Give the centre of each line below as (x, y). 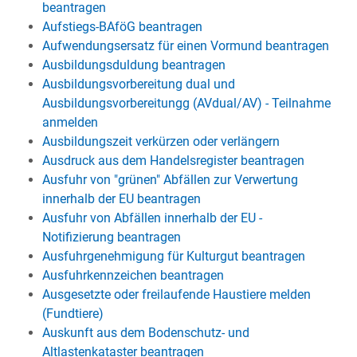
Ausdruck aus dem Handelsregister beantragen (173, 161)
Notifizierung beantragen (111, 237)
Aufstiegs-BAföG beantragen (122, 27)
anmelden (70, 122)
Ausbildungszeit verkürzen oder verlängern (161, 141)
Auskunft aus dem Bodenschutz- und (145, 333)
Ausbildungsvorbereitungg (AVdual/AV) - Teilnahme (186, 103)
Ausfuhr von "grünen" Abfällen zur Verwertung (170, 180)
